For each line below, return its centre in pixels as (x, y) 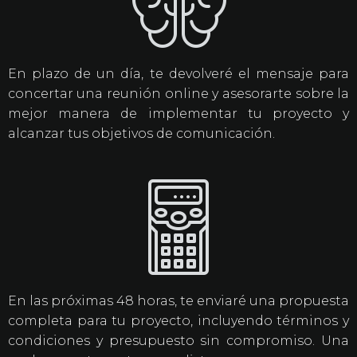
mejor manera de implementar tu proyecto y (178, 114)
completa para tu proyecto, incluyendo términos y (178, 321)
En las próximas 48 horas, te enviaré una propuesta (178, 301)
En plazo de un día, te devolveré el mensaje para (178, 74)
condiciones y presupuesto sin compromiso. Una (178, 341)
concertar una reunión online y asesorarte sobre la (178, 94)
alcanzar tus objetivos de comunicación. (141, 134)
